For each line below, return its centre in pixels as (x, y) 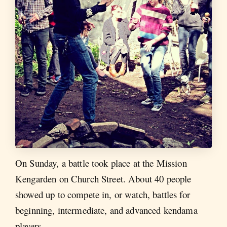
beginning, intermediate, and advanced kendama (106, 210)
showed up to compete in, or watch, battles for (103, 194)
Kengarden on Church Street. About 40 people (103, 178)
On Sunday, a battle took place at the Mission (101, 163)
